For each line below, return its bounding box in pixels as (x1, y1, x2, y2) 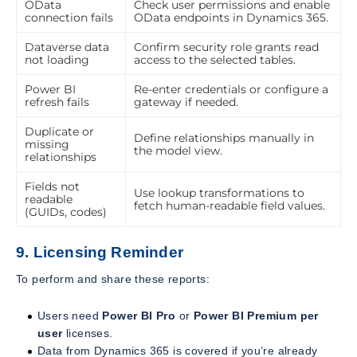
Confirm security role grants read (134, 40, 319, 55)
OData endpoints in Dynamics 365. (134, 10, 328, 25)
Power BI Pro (102, 308, 176, 322)
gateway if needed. (134, 95, 238, 110)
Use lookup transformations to (134, 186, 304, 201)
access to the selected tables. (134, 53, 296, 68)
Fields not (25, 179, 80, 194)
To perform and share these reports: (16, 272, 210, 285)
